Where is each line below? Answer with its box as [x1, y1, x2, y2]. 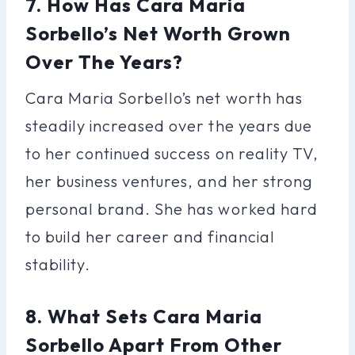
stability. [25, 254, 91, 274]
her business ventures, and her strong [25, 170, 313, 191]
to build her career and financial [25, 226, 275, 246]
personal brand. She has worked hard [25, 198, 318, 219]
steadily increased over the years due [25, 115, 312, 136]
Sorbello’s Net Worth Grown [25, 21, 292, 45]
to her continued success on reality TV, [25, 143, 319, 163]
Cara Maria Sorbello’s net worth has [25, 87, 303, 108]
